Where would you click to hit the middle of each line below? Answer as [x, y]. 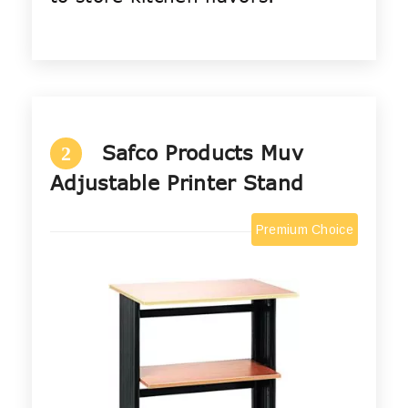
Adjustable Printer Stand [177, 183]
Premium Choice [304, 230]
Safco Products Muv [202, 153]
